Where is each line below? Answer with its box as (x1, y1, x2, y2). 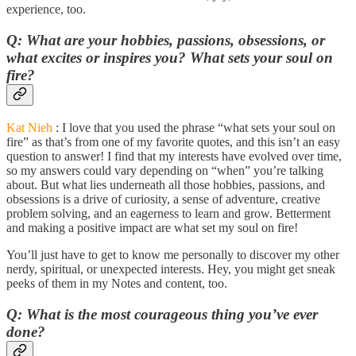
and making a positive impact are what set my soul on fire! (6, 220, 298, 234)
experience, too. (6, 2, 86, 17)
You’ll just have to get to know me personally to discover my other (6, 247, 339, 261)
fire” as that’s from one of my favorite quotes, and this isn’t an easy (6, 134, 340, 149)
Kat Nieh (6, 120, 52, 134)
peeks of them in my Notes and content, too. (6, 276, 227, 290)
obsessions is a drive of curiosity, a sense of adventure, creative (6, 192, 320, 206)
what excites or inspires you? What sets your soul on (6, 49, 333, 67)
